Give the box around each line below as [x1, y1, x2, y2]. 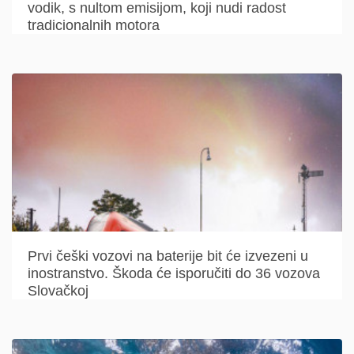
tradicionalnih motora [28, 17, 160, 33]
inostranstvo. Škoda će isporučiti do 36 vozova [28, 265, 320, 281]
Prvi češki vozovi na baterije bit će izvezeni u [28, 248, 308, 264]
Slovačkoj [28, 283, 88, 299]
